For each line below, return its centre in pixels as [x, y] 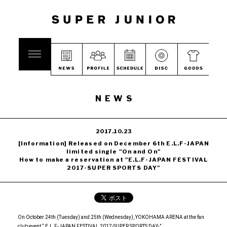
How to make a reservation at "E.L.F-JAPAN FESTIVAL [113, 160]
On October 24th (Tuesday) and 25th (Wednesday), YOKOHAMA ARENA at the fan [111, 217]
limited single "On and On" [113, 152]
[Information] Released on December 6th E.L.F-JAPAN [114, 143]
